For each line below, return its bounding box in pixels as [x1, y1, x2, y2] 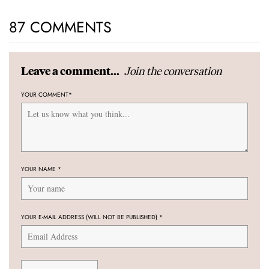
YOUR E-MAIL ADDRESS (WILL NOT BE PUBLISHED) [21, 213, 159, 222]
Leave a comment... [21, 64, 121, 78]
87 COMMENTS [9, 16, 112, 38]
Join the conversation [124, 63, 222, 79]
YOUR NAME [21, 165, 58, 174]
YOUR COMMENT [21, 90, 68, 100]
